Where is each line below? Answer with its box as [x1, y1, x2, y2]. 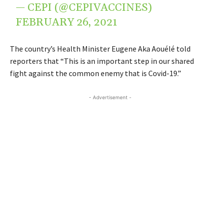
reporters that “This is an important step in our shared [10, 55, 194, 66]
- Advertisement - [88, 94, 132, 100]
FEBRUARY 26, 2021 [16, 15, 118, 29]
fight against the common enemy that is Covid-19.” [10, 68, 181, 78]
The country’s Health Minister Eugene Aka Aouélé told [10, 43, 191, 54]
